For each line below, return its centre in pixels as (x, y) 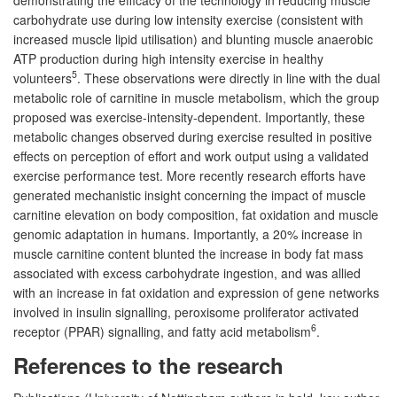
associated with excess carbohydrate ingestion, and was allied (187, 272)
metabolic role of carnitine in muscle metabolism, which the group (196, 97)
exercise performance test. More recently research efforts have (190, 175)
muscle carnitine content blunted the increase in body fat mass (188, 253)
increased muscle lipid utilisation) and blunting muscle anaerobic (193, 39)
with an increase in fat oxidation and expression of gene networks (196, 292)
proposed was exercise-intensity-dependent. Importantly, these (189, 117)
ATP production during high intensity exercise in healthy (168, 58)
